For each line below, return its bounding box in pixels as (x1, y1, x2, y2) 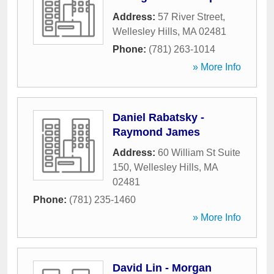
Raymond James (113, 126, 200, 138)
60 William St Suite (158, 147, 240, 158)
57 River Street (158, 12, 223, 22)
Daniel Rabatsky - (113, 111, 204, 124)
